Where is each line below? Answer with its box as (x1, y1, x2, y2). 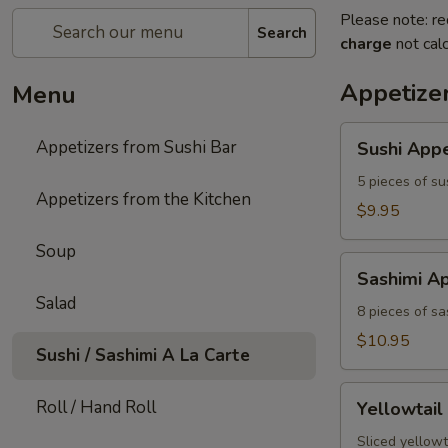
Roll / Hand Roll (36, 396, 156, 419)
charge (340, 33, 392, 55)
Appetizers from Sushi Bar (36, 136, 237, 159)
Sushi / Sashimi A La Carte (36, 344, 250, 367)
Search (257, 22, 307, 43)
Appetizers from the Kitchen (36, 188, 251, 211)
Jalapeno (340, 407, 400, 429)
